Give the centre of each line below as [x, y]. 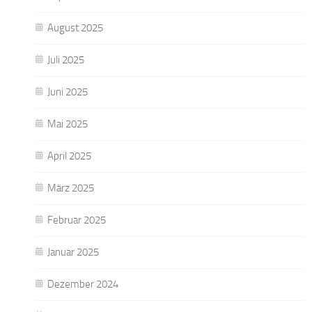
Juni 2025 [68, 92]
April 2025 [69, 156]
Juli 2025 [66, 60]
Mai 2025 [68, 124]
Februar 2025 [77, 220]
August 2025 [75, 28]
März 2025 [71, 188]
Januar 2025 [73, 252]
